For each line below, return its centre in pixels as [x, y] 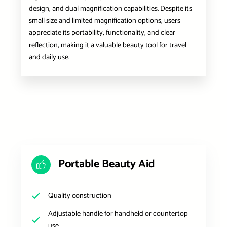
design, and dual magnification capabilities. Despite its [110, 8]
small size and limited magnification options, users [104, 21]
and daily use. [49, 57]
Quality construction [80, 195]
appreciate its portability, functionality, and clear [102, 33]
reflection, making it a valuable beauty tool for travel [107, 45]
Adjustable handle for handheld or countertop [118, 214]
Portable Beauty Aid [106, 164]
